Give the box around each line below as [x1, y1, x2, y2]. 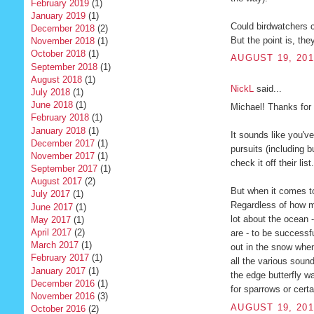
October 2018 [30, 48, 86, 60]
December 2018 [30, 23, 95, 34]
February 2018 [30, 112, 89, 123]
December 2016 [30, 278, 95, 289]
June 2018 [30, 100, 73, 111]
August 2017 [30, 176, 82, 187]
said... [253, 83, 282, 94]
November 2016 [30, 290, 95, 301]
